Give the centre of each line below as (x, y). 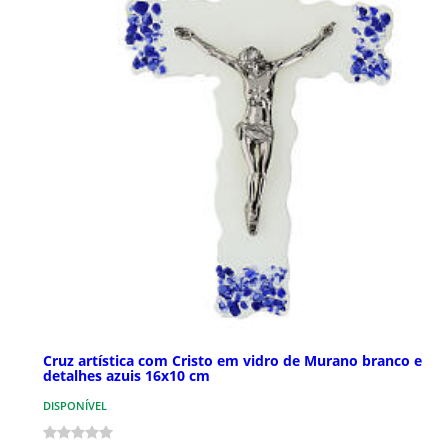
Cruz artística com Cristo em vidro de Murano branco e (232, 361)
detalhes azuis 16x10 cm (126, 376)
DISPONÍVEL (75, 406)
